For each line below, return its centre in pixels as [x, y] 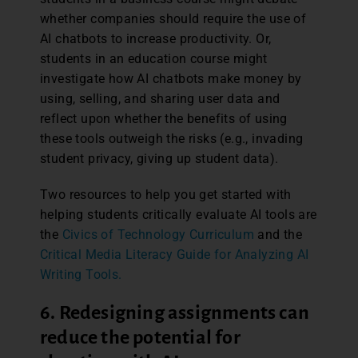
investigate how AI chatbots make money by [171, 78]
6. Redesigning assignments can [175, 312]
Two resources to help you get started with [166, 194]
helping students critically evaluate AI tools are [179, 214]
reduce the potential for [140, 337]
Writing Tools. [83, 274]
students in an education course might [154, 58]
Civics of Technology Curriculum [158, 234]
